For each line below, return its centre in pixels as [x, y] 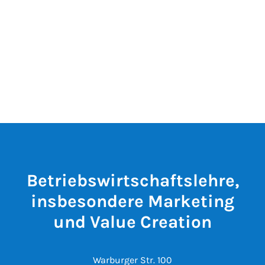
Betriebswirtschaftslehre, [132, 181]
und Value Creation [132, 222]
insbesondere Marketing [132, 201]
